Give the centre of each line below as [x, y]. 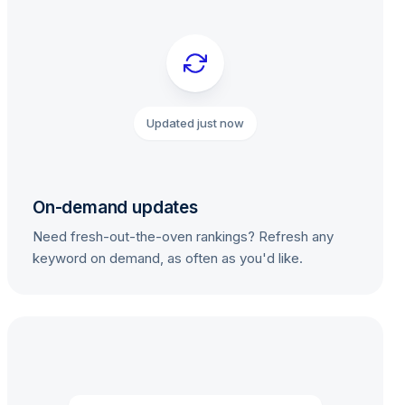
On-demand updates [115, 207]
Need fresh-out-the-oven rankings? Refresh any [183, 236]
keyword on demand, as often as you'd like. [168, 258]
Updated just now [195, 122]
